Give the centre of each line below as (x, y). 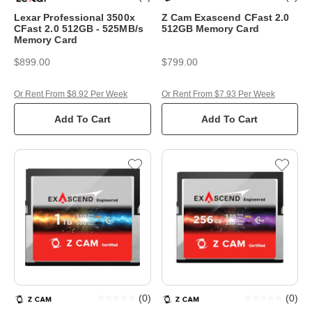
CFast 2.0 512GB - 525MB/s (79, 28)
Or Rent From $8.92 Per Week (71, 94)
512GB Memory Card (210, 28)
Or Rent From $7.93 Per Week (218, 94)
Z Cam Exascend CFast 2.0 (225, 17)
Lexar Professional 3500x (75, 17)
